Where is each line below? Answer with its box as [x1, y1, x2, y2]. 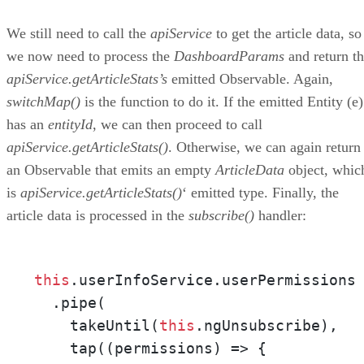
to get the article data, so [212, 24, 362, 41]
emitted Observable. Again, [167, 70, 333, 87]
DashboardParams [174, 47, 284, 64]
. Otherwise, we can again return [168, 138, 361, 155]
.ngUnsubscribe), [195, 316, 338, 334]
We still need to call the [6, 24, 150, 41]
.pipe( [34, 293, 106, 311]
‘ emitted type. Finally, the [182, 184, 339, 201]
